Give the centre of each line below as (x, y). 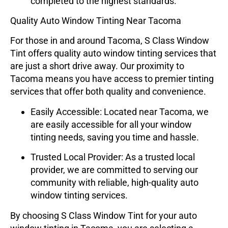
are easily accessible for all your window (111, 124)
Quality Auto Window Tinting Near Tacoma (96, 21)
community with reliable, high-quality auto (115, 183)
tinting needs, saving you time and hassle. (115, 137)
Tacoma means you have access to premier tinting (112, 79)
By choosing (36, 215)
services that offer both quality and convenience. (108, 92)
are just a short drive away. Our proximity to (97, 66)
